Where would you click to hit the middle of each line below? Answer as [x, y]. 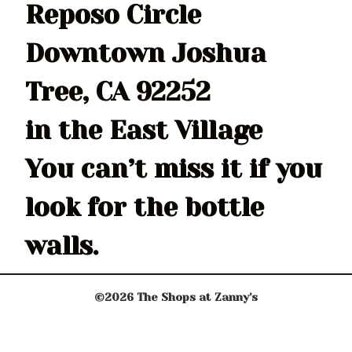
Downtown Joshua [146, 53]
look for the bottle [145, 207]
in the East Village [144, 130]
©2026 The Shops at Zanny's [176, 297]
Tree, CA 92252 [118, 92]
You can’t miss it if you [174, 169]
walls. [62, 246]
